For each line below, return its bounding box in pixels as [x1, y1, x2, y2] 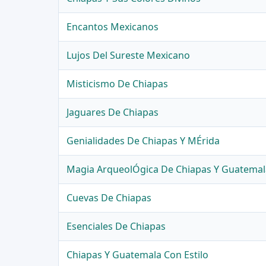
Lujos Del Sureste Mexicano [66, 49, 191, 62]
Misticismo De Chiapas [66, 77, 169, 91]
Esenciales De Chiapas [66, 220, 166, 233]
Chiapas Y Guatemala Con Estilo [66, 248, 209, 262]
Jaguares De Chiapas [66, 106, 159, 119]
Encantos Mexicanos [66, 20, 159, 34]
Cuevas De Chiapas [66, 191, 152, 205]
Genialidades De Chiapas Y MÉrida [66, 134, 220, 148]
